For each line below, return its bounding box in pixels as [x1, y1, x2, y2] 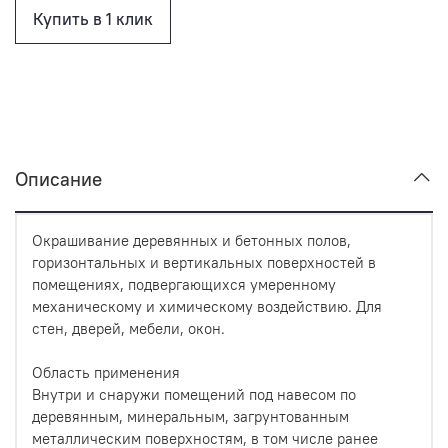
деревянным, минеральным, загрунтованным [32, 406, 349, 426]
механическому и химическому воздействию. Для [32, 296, 382, 316]
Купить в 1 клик [32, 7, 153, 30]
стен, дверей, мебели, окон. [32, 318, 225, 338]
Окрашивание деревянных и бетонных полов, [32, 230, 351, 250]
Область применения [32, 362, 180, 382]
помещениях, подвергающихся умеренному [32, 274, 336, 294]
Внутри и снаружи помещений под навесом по [32, 384, 356, 404]
